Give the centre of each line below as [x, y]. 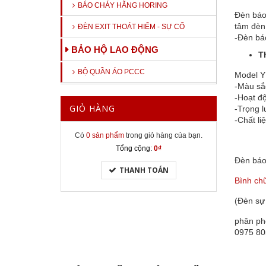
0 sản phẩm [105, 135]
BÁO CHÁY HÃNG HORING [123, 5]
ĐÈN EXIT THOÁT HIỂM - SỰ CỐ [131, 27]
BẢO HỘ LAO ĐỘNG [115, 50]
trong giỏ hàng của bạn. [163, 135]
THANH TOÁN [144, 170]
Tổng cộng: [134, 148]
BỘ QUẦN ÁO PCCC [111, 72]
